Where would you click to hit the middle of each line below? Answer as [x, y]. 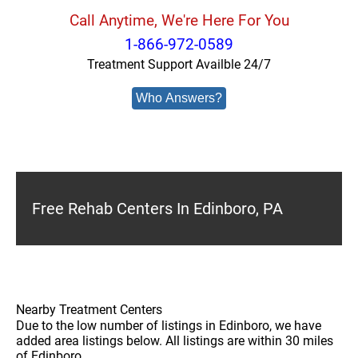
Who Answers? [179, 98]
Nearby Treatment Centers [89, 310]
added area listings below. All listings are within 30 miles [175, 341]
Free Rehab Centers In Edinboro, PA [157, 209]
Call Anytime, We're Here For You [179, 20]
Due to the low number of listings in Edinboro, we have [169, 326]
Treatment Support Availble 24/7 [179, 64]
